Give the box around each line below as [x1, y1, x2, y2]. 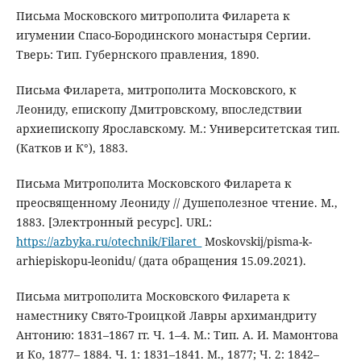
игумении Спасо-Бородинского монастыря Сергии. [15, 27, 311, 44]
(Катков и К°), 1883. [15, 140, 128, 156]
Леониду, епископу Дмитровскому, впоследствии [15, 102, 302, 118]
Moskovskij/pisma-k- [201, 234, 312, 250]
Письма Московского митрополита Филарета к [15, 8, 290, 24]
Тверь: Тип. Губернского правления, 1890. [15, 47, 259, 63]
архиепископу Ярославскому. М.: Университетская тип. [15, 121, 340, 137]
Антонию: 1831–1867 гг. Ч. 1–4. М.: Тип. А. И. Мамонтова [15, 327, 338, 343]
